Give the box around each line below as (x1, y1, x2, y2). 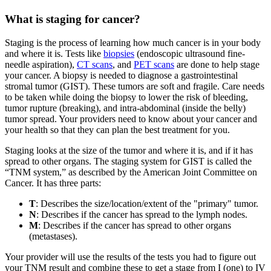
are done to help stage (174, 59, 260, 70)
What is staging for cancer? (5, 13, 140, 26)
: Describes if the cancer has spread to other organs (38, 220, 231, 230)
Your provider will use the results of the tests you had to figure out (5, 251, 256, 262)
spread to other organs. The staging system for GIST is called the (5, 155, 252, 166)
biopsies (103, 48, 134, 59)
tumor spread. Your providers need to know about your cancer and (5, 113, 257, 124)
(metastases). (29, 230, 77, 241)
